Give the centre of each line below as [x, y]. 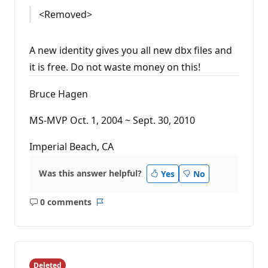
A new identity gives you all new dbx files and [131, 50]
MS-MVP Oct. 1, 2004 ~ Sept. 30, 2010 [112, 120]
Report [113, 208]
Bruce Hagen [59, 94]
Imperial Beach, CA [71, 146]
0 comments [66, 202]
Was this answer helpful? [90, 173]
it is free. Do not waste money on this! [115, 67]
